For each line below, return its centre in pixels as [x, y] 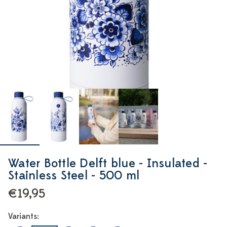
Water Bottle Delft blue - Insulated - [108, 163]
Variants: [24, 216]
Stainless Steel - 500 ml [74, 176]
